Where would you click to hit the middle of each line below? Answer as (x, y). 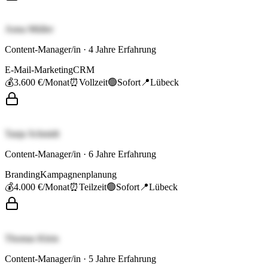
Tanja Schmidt (32, 134)
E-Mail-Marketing (39, 70)
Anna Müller (29, 29)
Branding (22, 175)
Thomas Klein (32, 239)
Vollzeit (93, 83)
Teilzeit (93, 187)
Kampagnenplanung (78, 175)
